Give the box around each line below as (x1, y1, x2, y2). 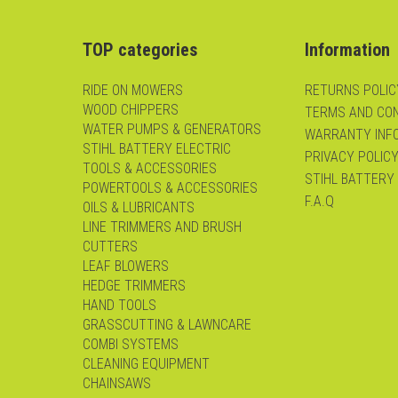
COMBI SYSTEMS (83, 335, 179, 353)
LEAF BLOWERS (83, 257, 169, 275)
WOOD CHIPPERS (83, 100, 179, 118)
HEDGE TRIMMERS (83, 276, 186, 294)
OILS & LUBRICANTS (83, 198, 195, 216)
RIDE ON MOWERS (83, 81, 183, 99)
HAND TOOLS (83, 296, 156, 314)
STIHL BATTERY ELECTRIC (83, 139, 231, 157)
